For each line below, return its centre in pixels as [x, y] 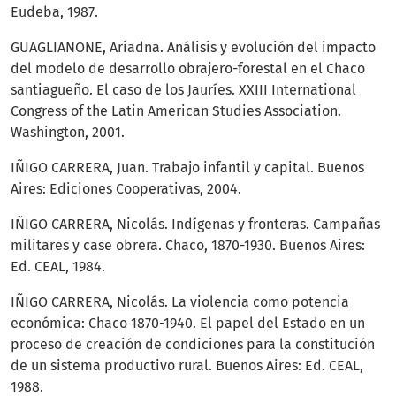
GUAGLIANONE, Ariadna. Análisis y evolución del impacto [193, 48]
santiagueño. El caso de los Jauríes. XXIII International [183, 90]
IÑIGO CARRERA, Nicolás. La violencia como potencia [180, 302]
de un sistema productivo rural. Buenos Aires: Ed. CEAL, [187, 366]
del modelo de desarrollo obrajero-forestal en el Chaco [188, 69]
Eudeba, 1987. [54, 12]
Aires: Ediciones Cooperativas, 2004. [126, 189]
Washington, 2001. [68, 133]
